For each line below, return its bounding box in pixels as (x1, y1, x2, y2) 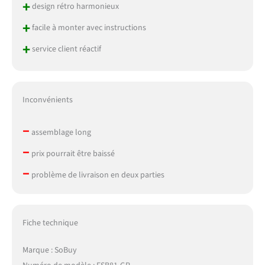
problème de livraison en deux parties (29, 169, 164, 181)
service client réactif (30, 43, 101, 56)
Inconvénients (22, 93, 73, 106)
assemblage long (29, 126, 91, 138)
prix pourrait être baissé (29, 147, 115, 160)
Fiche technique (22, 216, 78, 229)
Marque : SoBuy (22, 244, 77, 256)
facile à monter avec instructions (30, 22, 146, 34)
